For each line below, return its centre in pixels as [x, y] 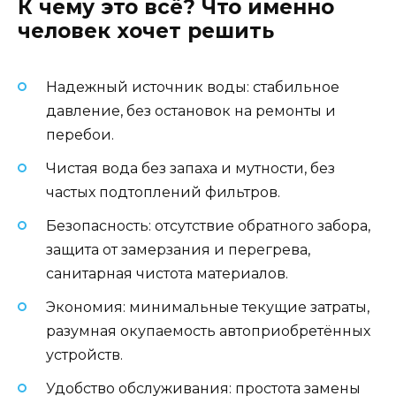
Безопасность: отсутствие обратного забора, [208, 225]
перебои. [80, 134]
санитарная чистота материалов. [167, 273]
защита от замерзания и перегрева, [178, 249]
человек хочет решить [146, 31]
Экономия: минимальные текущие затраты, [208, 308]
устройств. [84, 355]
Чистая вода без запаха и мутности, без [190, 168]
